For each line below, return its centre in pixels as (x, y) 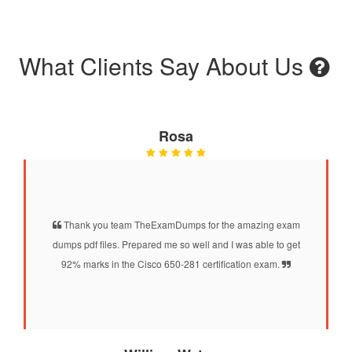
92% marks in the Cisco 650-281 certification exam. (172, 263)
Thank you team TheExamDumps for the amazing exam (180, 224)
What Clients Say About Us (164, 65)
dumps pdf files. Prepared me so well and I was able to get (176, 244)
